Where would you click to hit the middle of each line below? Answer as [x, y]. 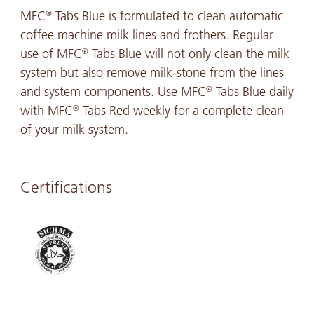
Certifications [66, 187]
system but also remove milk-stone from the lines [152, 73]
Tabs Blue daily [253, 91]
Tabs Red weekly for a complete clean [181, 110]
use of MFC [51, 54]
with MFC [46, 110]
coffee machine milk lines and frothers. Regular [146, 35]
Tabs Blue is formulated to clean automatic [167, 16]
